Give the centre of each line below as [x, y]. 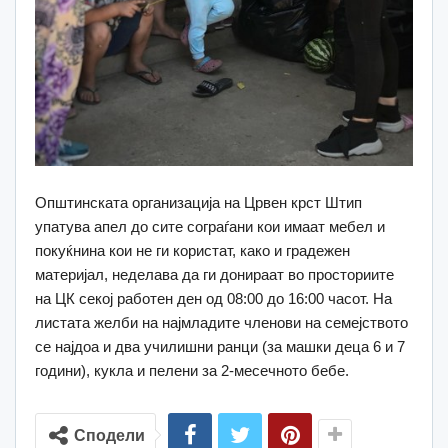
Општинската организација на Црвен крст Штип [198, 202]
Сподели [109, 435]
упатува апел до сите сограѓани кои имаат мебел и [210, 226]
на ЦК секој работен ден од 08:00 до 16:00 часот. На [213, 298]
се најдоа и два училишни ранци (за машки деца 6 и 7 [220, 346]
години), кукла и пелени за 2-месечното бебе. [192, 370]
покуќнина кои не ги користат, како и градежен [192, 250]
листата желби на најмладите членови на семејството [221, 322]
